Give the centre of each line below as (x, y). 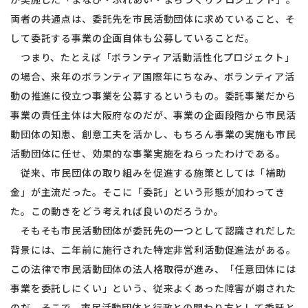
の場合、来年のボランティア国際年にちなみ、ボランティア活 (153, 76)
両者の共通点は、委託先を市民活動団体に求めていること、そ (153, 19)
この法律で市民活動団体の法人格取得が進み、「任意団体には (153, 269)
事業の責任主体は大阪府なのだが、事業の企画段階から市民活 (153, 115)
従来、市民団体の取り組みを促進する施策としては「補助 (148, 173)
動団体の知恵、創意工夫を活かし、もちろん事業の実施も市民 (153, 134)
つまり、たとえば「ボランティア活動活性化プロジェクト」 (153, 57)
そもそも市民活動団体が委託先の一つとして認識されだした (153, 230)
